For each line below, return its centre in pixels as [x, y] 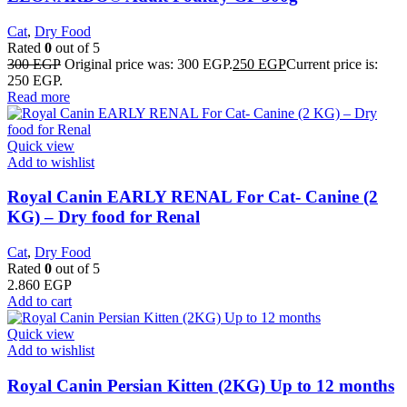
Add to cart [40, 301]
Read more [39, 96]
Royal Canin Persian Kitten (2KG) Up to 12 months [201, 385]
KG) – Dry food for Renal [104, 217]
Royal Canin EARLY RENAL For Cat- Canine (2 [193, 197]
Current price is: [332, 64]
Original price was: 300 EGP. [149, 64]
